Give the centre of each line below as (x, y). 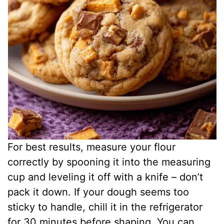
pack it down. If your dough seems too (98, 192)
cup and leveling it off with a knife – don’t (105, 177)
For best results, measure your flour (92, 147)
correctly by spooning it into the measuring (109, 162)
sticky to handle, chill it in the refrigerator (105, 207)
